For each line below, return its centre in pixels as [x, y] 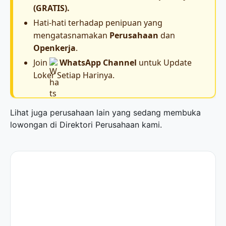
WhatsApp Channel [98, 62]
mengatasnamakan [72, 35]
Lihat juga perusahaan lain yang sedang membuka [105, 113]
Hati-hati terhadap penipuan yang [98, 22]
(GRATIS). [52, 8]
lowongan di [35, 125]
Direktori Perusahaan [99, 125]
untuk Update [164, 62]
